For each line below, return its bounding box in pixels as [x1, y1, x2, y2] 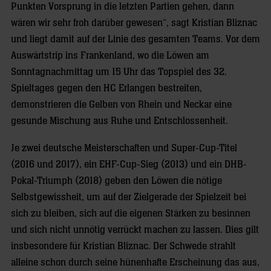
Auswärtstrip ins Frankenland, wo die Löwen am [11, 50, 209, 61]
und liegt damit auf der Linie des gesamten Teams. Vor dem [11, 34, 260, 45]
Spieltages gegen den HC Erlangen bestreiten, [11, 83, 202, 94]
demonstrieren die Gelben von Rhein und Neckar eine [11, 99, 232, 110]
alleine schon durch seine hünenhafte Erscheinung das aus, [11, 257, 260, 268]
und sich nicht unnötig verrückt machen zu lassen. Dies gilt [11, 224, 259, 235]
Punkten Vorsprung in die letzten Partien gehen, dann [11, 1, 234, 12]
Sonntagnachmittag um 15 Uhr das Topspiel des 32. [11, 67, 227, 77]
